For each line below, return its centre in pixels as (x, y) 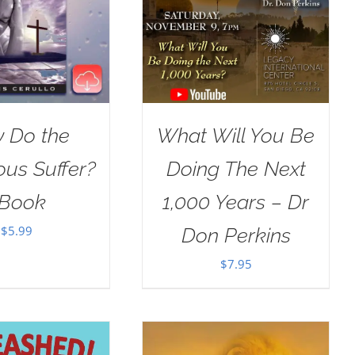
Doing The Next (236, 169)
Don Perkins (236, 236)
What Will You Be (236, 136)
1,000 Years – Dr (236, 202)
